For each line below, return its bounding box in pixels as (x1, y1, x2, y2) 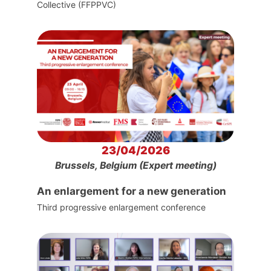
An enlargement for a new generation (36, 184, 229, 197)
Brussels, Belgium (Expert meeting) (54, 159, 217, 171)
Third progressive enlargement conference (36, 201, 211, 212)
